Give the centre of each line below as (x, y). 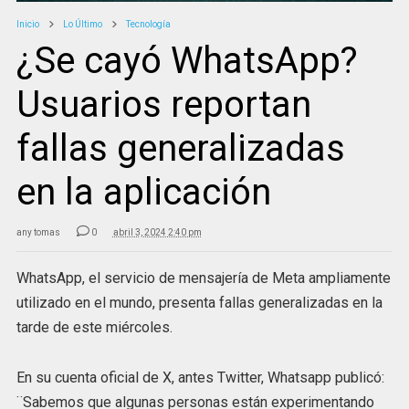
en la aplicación (143, 193)
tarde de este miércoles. (94, 328)
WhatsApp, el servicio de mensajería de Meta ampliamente (203, 278)
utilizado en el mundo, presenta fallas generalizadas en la (199, 303)
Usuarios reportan (163, 105)
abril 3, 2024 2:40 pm (157, 233)
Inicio (27, 25)
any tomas (38, 233)
